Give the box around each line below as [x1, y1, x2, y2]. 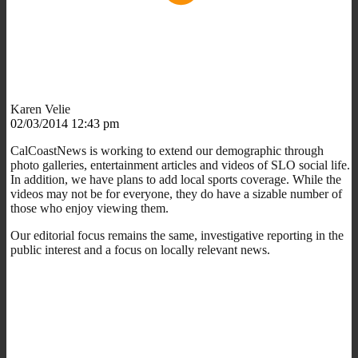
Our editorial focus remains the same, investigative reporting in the [10, 228, 344, 242]
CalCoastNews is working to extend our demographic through [10, 143, 324, 157]
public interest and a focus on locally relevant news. [10, 242, 270, 257]
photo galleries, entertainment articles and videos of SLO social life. [10, 157, 350, 172]
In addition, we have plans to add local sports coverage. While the [10, 172, 341, 186]
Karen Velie [10, 101, 70, 116]
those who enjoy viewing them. [10, 201, 169, 215]
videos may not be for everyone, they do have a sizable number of [10, 186, 342, 201]
